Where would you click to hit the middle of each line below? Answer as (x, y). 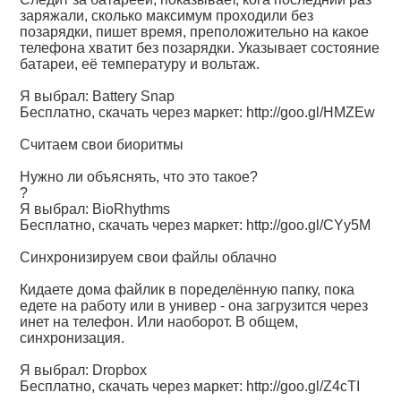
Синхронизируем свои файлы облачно (149, 257)
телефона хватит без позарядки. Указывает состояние (200, 48)
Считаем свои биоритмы (102, 145)
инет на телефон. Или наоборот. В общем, (159, 322)
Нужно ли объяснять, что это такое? (139, 177)
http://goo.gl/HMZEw (311, 112)
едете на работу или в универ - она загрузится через (194, 306)
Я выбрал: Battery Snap (98, 96)
